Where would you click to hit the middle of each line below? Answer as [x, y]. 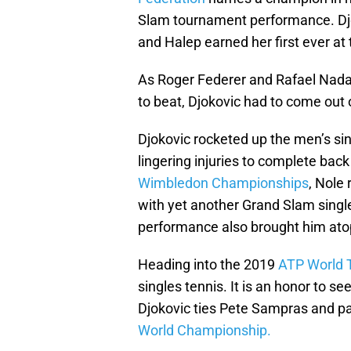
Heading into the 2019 [208, 265]
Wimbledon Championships [223, 183]
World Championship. [204, 331]
